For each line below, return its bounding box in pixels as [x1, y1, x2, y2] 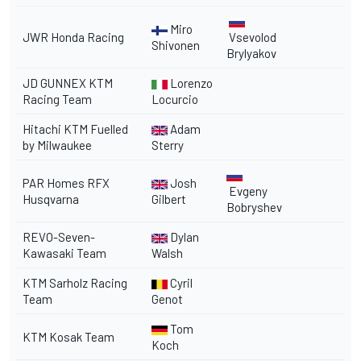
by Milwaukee [23, 137, 92, 152]
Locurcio [151, 91, 198, 106]
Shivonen [151, 37, 200, 52]
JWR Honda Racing [23, 29, 124, 44]
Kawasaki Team [23, 245, 106, 260]
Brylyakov [226, 45, 276, 60]
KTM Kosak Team [23, 329, 114, 344]
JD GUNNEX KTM [23, 75, 113, 90]
